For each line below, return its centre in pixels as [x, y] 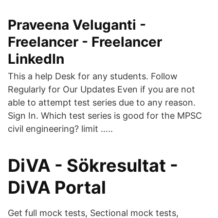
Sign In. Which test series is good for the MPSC [105, 116]
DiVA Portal [57, 187]
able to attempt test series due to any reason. [102, 102]
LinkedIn [36, 59]
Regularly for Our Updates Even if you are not [101, 89]
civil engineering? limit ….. [60, 129]
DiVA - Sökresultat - [93, 165]
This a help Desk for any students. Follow [93, 76]
